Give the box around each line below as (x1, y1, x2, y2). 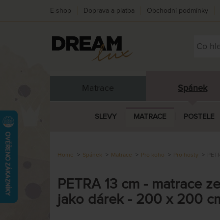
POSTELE (183, 112, 215, 120)
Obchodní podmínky (147, 7, 208, 14)
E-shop (50, 7, 71, 14)
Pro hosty (173, 152, 198, 158)
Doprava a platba (83, 7, 135, 14)
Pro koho (141, 152, 165, 158)
